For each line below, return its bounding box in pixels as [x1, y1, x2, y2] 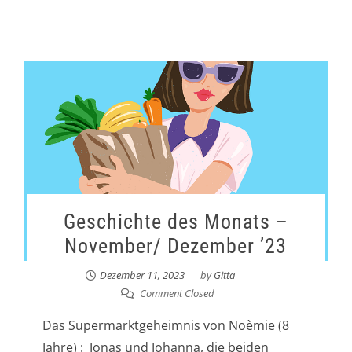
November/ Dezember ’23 [64, 233, 288, 258]
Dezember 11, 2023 [99, 267, 185, 282]
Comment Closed [137, 285, 215, 300]
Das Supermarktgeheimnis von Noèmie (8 [42, 316, 289, 334]
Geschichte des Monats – [63, 209, 288, 233]
